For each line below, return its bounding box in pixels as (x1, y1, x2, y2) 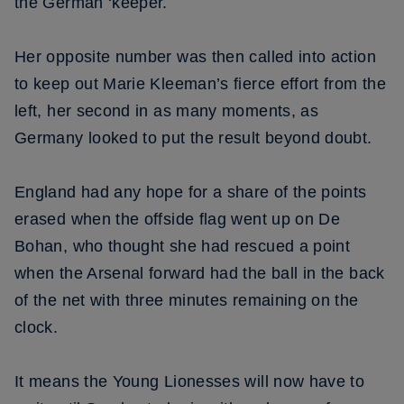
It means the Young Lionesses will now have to (14, 372, 365, 390)
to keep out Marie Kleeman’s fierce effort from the (14, 75, 386, 93)
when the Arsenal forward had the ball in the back (14, 264, 385, 282)
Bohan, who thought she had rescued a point (14, 237, 351, 255)
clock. (14, 318, 59, 336)
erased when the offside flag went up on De (14, 210, 341, 228)
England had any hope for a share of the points (14, 183, 367, 201)
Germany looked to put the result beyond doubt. (14, 129, 372, 147)
